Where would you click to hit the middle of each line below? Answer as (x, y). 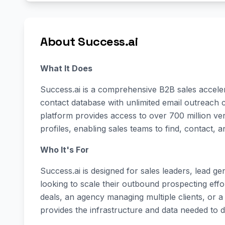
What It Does (66, 69)
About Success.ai (89, 42)
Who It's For (65, 150)
